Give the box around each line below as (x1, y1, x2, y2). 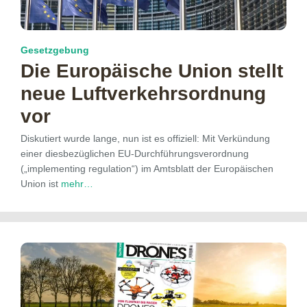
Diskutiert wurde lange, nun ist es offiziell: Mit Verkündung (21, 132, 270, 144)
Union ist (21, 177, 61, 189)
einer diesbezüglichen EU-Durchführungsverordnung (21, 147, 249, 159)
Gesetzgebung (21, 44, 89, 56)
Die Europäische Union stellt (21, 60, 283, 82)
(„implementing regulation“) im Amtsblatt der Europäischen (21, 162, 273, 174)
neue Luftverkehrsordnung (21, 82, 266, 104)
